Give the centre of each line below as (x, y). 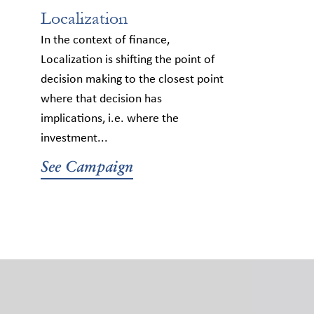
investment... (74, 138)
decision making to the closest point (132, 79)
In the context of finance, (105, 40)
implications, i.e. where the (110, 118)
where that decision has (101, 99)
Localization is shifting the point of (128, 60)
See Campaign (87, 166)
